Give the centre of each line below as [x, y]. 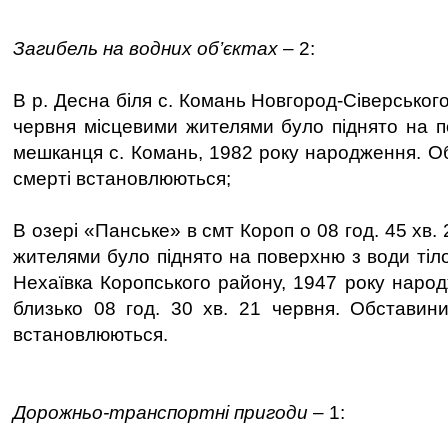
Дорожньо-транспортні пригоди [163, 412]
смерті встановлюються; [122, 178]
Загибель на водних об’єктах [145, 48]
